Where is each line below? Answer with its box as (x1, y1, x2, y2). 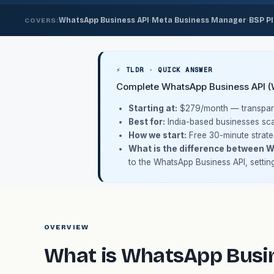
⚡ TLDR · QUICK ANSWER (116, 65, 213, 74)
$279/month (180, 103, 228, 113)
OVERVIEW (44, 223, 89, 231)
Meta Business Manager (152, 16, 247, 24)
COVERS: (24, 16, 59, 24)
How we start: (128, 130, 187, 140)
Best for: (128, 117, 165, 127)
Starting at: (128, 103, 177, 113)
